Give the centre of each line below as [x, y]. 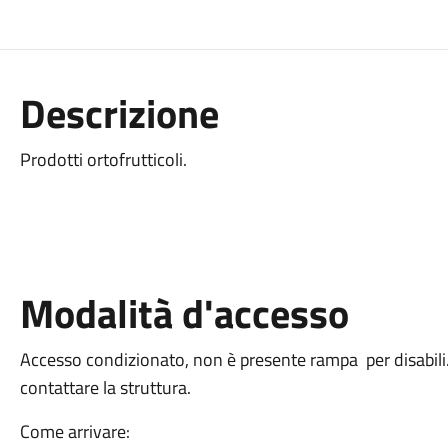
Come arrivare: [74, 431]
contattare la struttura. [105, 387]
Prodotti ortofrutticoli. [103, 159]
